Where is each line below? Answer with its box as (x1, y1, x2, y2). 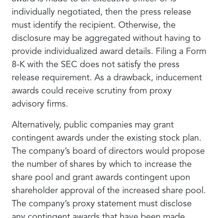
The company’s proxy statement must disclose (12, 200, 192, 208)
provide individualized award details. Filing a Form (12, 47, 206, 56)
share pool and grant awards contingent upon (12, 173, 190, 182)
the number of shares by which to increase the (12, 160, 192, 169)
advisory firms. (12, 100, 68, 109)
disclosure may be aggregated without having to (12, 34, 201, 43)
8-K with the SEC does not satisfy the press (12, 60, 180, 69)
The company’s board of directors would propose (12, 147, 205, 156)
